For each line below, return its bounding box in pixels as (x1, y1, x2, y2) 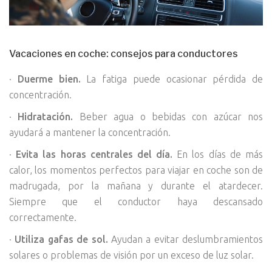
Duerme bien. (17, 73, 81, 84)
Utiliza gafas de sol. (15, 233, 108, 245)
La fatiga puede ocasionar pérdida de (80, 73, 263, 84)
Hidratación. (18, 110, 73, 122)
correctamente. (9, 211, 76, 223)
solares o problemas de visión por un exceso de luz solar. (9, 249, 254, 260)
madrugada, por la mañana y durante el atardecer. (9, 180, 263, 191)
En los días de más (172, 148, 263, 160)
